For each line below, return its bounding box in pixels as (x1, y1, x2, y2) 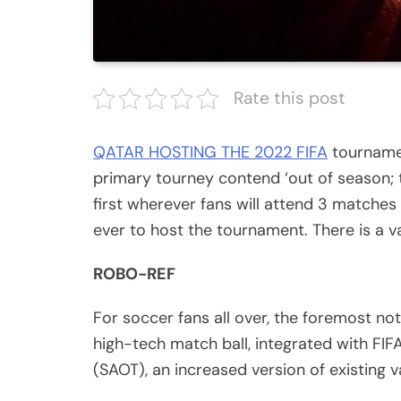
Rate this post (234, 87, 346, 110)
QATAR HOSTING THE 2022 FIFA (93, 141, 328, 164)
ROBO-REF (93, 263, 175, 286)
